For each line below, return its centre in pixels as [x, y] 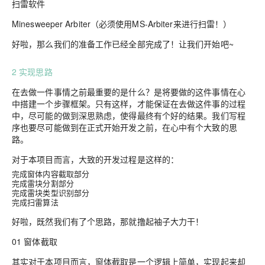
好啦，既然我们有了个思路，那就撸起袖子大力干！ [108, 222]
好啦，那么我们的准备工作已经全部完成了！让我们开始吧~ [123, 44]
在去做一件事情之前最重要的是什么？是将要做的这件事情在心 [129, 92]
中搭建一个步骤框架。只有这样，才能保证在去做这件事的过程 [129, 104]
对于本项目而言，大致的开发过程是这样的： [96, 159]
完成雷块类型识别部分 [51, 193]
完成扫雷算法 [35, 202]
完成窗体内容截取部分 [51, 174]
